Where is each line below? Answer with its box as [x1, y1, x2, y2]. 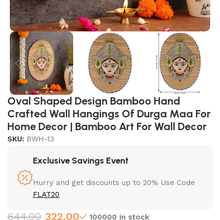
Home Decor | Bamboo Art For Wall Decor [7, 120, 207, 134]
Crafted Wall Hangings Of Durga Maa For [7, 107, 211, 121]
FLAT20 [33, 190, 60, 199]
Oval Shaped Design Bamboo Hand [7, 94, 181, 108]
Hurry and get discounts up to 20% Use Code [33, 178, 195, 188]
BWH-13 [27, 135, 55, 144]
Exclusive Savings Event [33, 155, 129, 166]
